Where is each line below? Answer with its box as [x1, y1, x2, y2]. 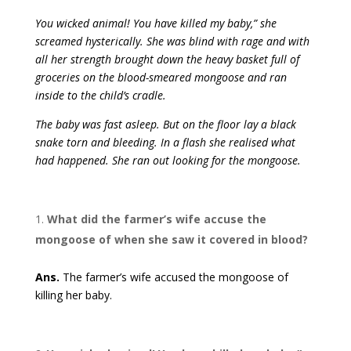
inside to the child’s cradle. [34, 88, 166, 103]
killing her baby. [34, 288, 112, 303]
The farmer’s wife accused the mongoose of [59, 270, 288, 285]
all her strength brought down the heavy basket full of [34, 52, 299, 67]
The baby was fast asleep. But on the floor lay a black [34, 117, 296, 132]
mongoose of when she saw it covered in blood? [34, 232, 308, 248]
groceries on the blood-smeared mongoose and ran [34, 70, 287, 85]
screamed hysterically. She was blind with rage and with [34, 34, 309, 49]
